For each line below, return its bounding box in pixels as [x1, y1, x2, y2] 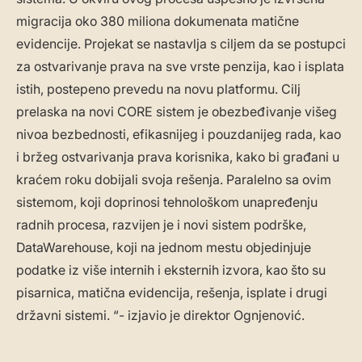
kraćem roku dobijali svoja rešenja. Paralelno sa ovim [16, 171, 331, 188]
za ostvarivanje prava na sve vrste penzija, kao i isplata [16, 58, 344, 75]
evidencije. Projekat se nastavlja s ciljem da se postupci [16, 36, 346, 53]
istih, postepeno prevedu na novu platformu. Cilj [16, 81, 301, 98]
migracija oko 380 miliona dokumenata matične [16, 13, 299, 30]
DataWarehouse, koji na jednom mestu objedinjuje [16, 239, 311, 256]
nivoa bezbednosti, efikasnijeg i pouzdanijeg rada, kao [16, 126, 341, 143]
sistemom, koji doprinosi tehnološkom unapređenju [16, 194, 318, 211]
